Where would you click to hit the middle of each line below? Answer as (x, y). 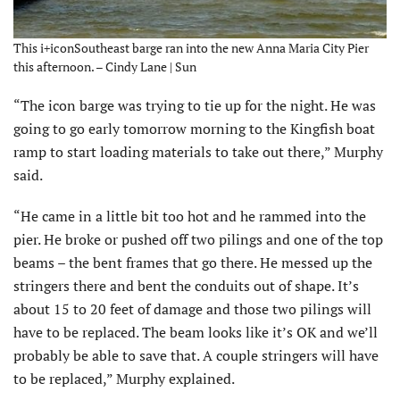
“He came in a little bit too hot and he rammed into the (190, 217)
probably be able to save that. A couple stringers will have (196, 356)
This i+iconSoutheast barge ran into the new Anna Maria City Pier (191, 48)
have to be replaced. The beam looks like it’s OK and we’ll (196, 333)
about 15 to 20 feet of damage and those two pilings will (192, 309)
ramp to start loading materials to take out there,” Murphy (198, 152)
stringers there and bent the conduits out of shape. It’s (186, 286)
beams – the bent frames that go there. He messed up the (193, 263)
